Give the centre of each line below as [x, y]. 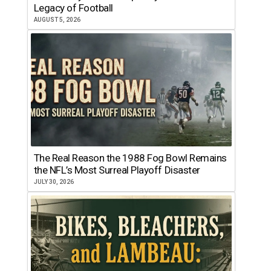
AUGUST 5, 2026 [57, 20]
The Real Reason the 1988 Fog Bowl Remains [130, 158]
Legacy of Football [73, 8]
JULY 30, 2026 [54, 181]
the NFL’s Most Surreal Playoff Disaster [117, 170]
